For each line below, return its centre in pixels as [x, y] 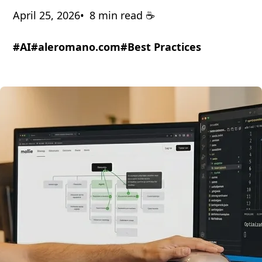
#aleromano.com [76, 47]
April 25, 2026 [47, 15]
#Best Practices [161, 47]
